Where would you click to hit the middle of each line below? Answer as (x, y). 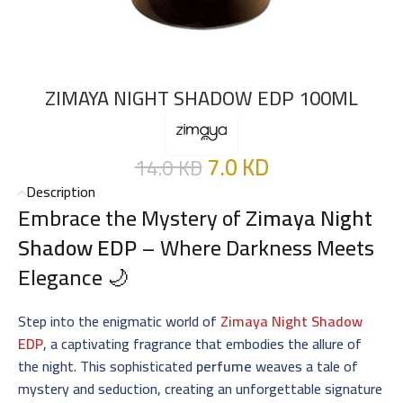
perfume (224, 366)
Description (61, 191)
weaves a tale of (305, 366)
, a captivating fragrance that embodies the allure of (202, 343)
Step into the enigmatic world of (119, 321)
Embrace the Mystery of (132, 218)
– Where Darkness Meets (255, 247)
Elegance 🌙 (73, 277)
